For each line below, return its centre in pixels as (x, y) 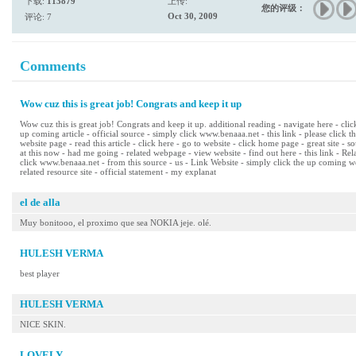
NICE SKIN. (43, 324)
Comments (53, 66)
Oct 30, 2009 (193, 16)
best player (40, 273)
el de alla (40, 202)
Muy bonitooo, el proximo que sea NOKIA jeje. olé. (116, 222)
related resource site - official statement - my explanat (118, 172)
